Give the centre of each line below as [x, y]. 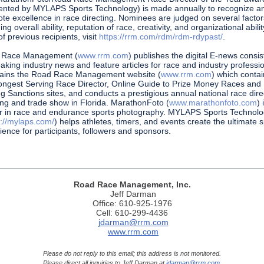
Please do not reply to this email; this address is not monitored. [132, 253]
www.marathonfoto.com [213, 103]
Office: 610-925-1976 [132, 203]
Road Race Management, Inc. [132, 184]
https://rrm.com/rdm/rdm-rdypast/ [161, 37]
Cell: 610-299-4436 [132, 213]
